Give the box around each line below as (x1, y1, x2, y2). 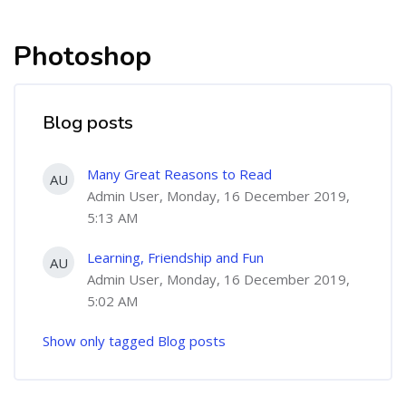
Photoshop (14, 38, 151, 75)
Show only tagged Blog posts (43, 332, 226, 350)
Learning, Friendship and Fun (87, 248, 264, 266)
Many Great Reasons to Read (87, 165, 272, 183)
